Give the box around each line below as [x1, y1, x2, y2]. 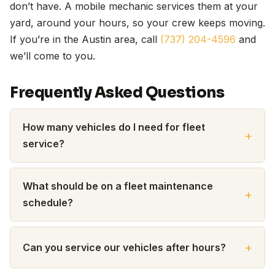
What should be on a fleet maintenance [23, 180, 213, 193]
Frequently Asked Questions [10, 83, 225, 103]
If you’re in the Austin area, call [10, 33, 160, 46]
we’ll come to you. [10, 50, 95, 63]
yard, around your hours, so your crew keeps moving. [10, 17, 265, 29]
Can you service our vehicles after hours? [23, 241, 226, 254]
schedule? [23, 196, 73, 209]
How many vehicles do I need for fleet [23, 121, 205, 134]
